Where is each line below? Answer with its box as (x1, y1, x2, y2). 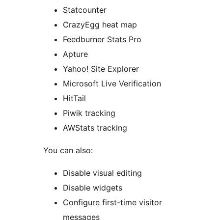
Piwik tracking (63, 108, 115, 118)
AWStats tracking (63, 123, 127, 133)
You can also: (43, 145, 93, 156)
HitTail (63, 93, 86, 104)
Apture (63, 49, 88, 59)
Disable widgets (63, 183, 122, 193)
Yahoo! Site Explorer (63, 64, 139, 74)
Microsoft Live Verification (63, 79, 161, 89)
